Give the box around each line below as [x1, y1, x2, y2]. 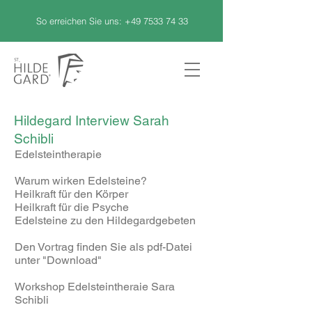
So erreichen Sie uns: [36, 15, 125, 26]
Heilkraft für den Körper [15, 187, 128, 201]
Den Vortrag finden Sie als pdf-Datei [15, 240, 192, 253]
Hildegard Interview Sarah [14, 113, 169, 128]
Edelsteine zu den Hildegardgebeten [15, 214, 196, 227]
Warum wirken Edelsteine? [15, 174, 147, 187]
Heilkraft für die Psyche [15, 201, 129, 214]
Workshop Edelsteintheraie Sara [15, 280, 175, 293]
